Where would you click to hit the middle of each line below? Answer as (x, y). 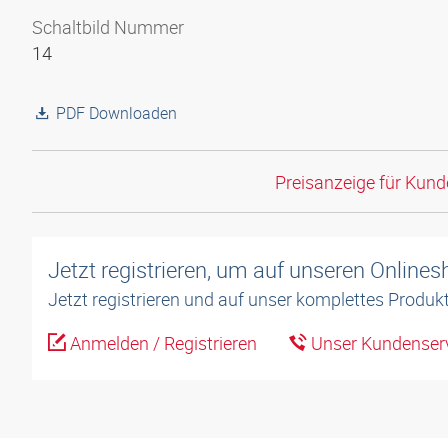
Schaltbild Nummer (108, 27)
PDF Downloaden (116, 113)
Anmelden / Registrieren (161, 343)
